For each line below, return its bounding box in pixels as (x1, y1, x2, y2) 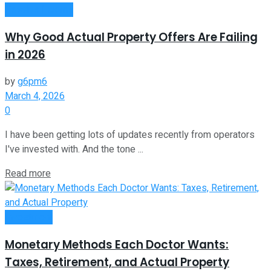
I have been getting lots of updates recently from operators (5, 128, 255, 143)
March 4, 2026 (5, 89, 65, 104)
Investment (5, 210, 53, 225)
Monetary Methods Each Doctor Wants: (5, 237, 229, 253)
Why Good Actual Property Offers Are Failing (5, 28, 258, 45)
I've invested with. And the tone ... (5, 142, 143, 157)
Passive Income (5, 2, 73, 17)
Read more (5, 166, 51, 181)
